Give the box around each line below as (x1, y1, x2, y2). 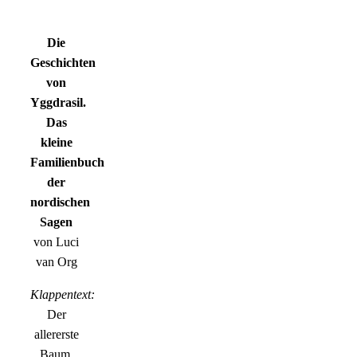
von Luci (33, 235, 79, 249)
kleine (40, 135, 73, 150)
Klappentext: (30, 288, 95, 302)
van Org (35, 255, 77, 269)
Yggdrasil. (30, 96, 86, 110)
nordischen (30, 195, 90, 210)
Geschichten (30, 56, 96, 70)
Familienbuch (30, 155, 104, 170)
